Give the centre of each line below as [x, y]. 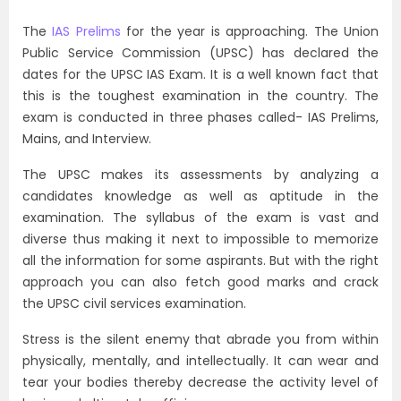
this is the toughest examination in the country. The [200, 96]
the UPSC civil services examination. [134, 303]
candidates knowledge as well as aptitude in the [200, 196]
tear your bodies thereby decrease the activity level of [200, 382]
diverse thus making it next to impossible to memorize [200, 239]
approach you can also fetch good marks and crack [200, 282]
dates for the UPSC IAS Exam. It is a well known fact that [200, 74]
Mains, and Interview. [87, 139]
